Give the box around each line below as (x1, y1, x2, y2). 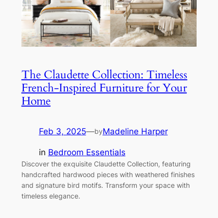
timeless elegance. (21, 191, 80, 200)
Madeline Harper (102, 127, 168, 137)
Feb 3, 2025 (38, 127, 86, 137)
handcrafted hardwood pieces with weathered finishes (21, 170, 195, 179)
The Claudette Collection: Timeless (21, 67, 187, 83)
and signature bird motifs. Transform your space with (21, 181, 190, 189)
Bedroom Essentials (48, 147, 126, 157)
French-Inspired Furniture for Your (21, 80, 187, 96)
